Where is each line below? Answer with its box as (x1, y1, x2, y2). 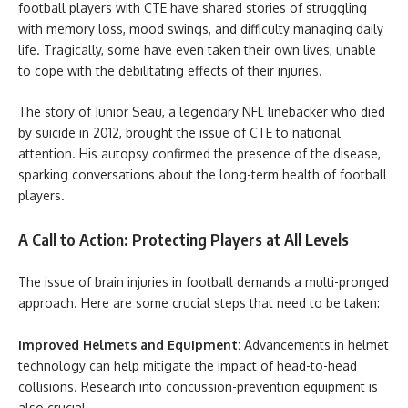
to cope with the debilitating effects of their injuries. (18, 62, 326, 78)
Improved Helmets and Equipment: (18, 336, 244, 352)
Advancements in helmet (244, 336, 389, 352)
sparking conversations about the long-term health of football (18, 167, 387, 182)
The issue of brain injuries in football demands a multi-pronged (18, 274, 389, 290)
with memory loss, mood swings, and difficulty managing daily (18, 20, 383, 36)
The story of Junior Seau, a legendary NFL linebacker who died (18, 104, 385, 119)
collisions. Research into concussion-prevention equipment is (18, 378, 378, 394)
